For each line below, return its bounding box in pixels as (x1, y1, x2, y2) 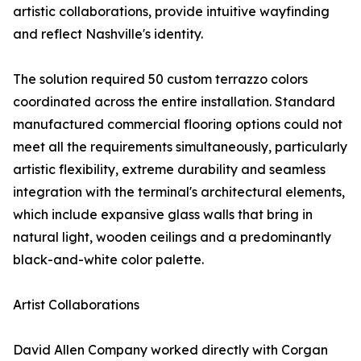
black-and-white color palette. (13, 251, 204, 268)
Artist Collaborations (13, 297, 139, 313)
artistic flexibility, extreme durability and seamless (13, 161, 326, 178)
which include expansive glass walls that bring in (13, 206, 313, 223)
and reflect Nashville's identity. (13, 26, 203, 43)
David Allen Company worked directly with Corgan (13, 342, 328, 359)
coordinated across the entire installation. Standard (13, 93, 335, 110)
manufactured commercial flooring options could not (13, 116, 342, 133)
